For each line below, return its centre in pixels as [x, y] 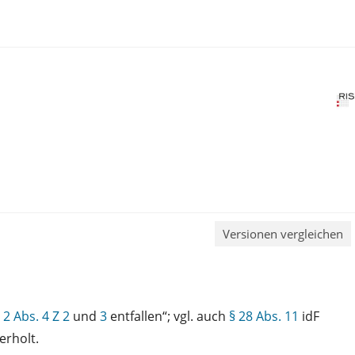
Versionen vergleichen [283, 233]
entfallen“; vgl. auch [168, 316]
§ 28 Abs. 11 [264, 316]
